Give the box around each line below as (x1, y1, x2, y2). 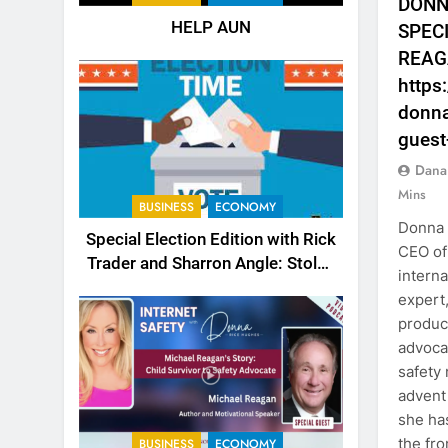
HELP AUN (170, 18, 251, 38)
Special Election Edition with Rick (85, 230, 336, 250)
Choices (180, 278, 242, 298)
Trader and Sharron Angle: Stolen (86, 254, 335, 274)
